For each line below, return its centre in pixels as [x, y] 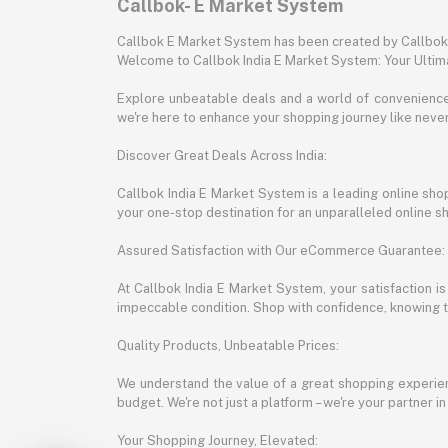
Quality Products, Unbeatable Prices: [228, 345]
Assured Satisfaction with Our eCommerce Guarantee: [281, 250]
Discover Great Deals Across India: [222, 155]
